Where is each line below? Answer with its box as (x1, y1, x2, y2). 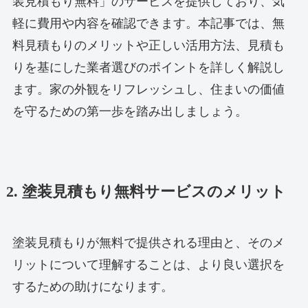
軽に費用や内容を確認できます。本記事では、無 (12, 16, 285, 30)
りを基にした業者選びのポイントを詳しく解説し (12, 60, 285, 74)
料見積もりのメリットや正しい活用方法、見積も (12, 38, 285, 52)
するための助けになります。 (12, 279, 173, 294)
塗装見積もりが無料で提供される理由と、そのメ (12, 235, 285, 250)
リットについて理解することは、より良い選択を (12, 257, 285, 272)
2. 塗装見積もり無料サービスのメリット (5, 183, 286, 200)
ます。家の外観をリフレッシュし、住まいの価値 (12, 82, 285, 96)
